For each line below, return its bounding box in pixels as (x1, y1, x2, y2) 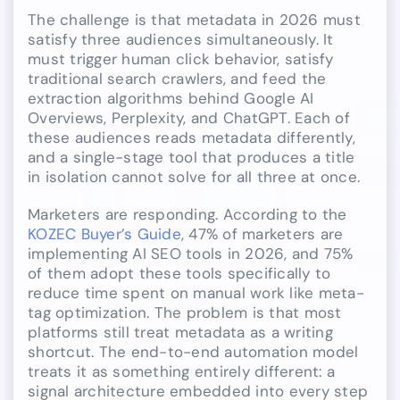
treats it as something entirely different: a (28, 361, 336, 381)
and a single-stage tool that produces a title (28, 146, 355, 167)
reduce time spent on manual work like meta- (28, 282, 364, 303)
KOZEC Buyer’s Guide (28, 223, 181, 244)
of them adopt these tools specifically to (28, 262, 331, 283)
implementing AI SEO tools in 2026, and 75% (28, 243, 354, 263)
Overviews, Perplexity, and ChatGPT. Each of (28, 107, 350, 128)
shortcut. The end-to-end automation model (28, 341, 359, 362)
